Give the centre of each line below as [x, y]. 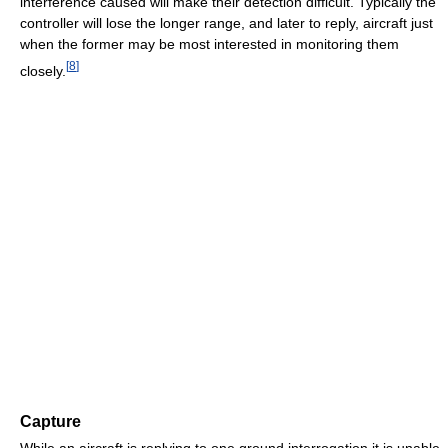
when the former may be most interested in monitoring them [209, 43]
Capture [50, 422]
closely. [43, 70]
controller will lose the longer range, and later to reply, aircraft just [226, 22]
